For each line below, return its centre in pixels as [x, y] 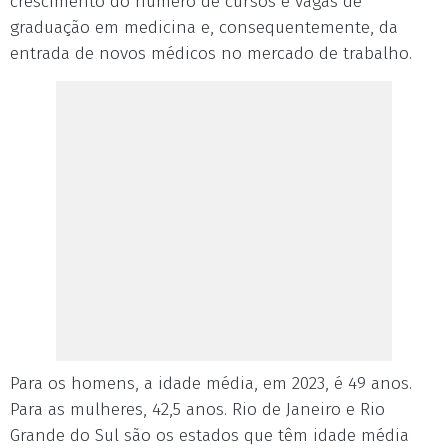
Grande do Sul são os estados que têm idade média [209, 435]
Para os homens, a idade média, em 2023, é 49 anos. [211, 383]
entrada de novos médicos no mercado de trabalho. [211, 53]
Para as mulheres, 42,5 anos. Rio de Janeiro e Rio [197, 409]
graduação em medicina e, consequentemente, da [204, 27]
